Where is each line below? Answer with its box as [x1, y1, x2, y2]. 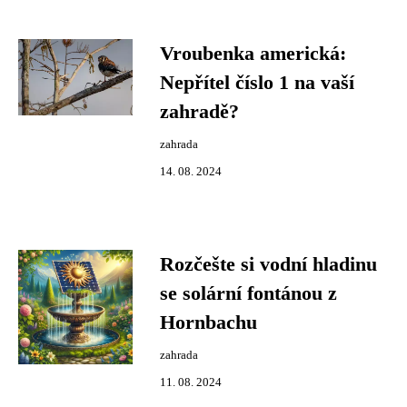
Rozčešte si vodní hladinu [160, 253, 377, 275]
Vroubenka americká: [160, 43, 346, 65]
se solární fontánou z [160, 283, 337, 304]
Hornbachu [160, 312, 257, 333]
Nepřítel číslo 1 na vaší [160, 72, 354, 94]
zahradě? [160, 101, 239, 123]
